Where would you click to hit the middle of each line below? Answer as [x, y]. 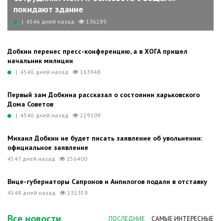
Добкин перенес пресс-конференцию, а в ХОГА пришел [97, 51]
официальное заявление [48, 147]
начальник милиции [40, 61]
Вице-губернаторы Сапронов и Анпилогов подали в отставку [107, 182]
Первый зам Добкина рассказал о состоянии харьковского [104, 95]
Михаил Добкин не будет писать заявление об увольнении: [105, 138]
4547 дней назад [32, 159]
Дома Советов [30, 104]
